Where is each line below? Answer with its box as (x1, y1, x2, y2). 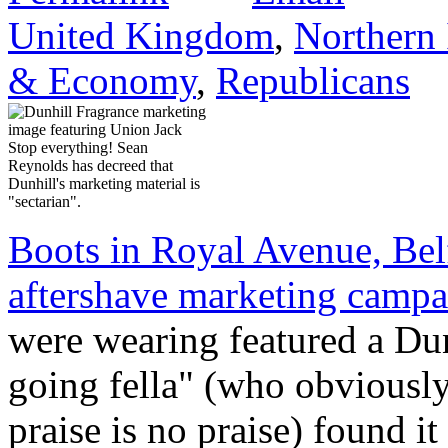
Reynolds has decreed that (8, 156, 173, 174)
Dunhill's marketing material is (8, 174, 200, 192)
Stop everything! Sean (8, 138, 148, 156)
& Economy (8, 58, 196, 102)
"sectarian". (8, 192, 81, 210)
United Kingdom (8, 13, 274, 57)
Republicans (216, 58, 410, 102)
